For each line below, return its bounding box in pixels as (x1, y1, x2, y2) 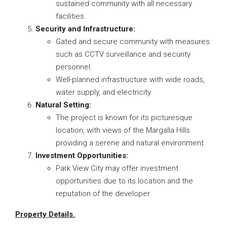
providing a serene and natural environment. (56, 138, 206, 147)
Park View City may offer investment (56, 164, 178, 173)
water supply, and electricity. (56, 88, 153, 97)
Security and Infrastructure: (35, 24, 135, 33)
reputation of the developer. (56, 189, 152, 198)
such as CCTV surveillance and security (56, 50, 191, 59)
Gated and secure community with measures (56, 37, 210, 46)
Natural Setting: (35, 100, 91, 109)
